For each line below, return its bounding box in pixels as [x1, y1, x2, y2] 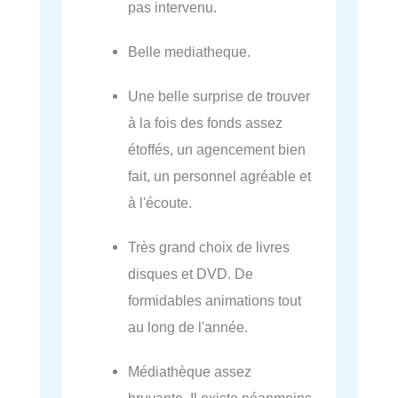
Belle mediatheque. [128, 44, 251, 60]
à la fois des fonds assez [128, 115, 283, 131]
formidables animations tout [128, 292, 302, 309]
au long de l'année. [128, 319, 249, 336]
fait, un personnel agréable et [128, 168, 312, 185]
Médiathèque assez [128, 363, 252, 380]
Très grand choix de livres [128, 239, 291, 256]
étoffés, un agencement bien [128, 141, 306, 158]
